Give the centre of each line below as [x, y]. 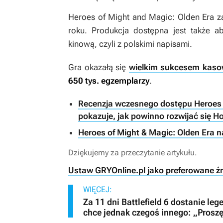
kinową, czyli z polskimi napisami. [130, 44]
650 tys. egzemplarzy [109, 81]
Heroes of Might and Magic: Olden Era [141, 17]
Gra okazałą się [99, 67]
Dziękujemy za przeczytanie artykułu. [133, 153]
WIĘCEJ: [98, 190]
